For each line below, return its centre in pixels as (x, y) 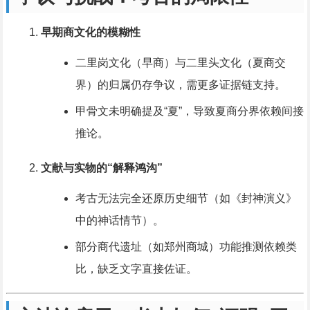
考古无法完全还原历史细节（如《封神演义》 (186, 199)
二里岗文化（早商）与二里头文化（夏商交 (180, 63)
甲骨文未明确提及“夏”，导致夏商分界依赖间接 (189, 111)
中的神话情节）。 (119, 221)
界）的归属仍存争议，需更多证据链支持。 (180, 85)
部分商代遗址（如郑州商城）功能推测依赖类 (186, 247)
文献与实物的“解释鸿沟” (101, 168)
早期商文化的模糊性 (90, 33)
